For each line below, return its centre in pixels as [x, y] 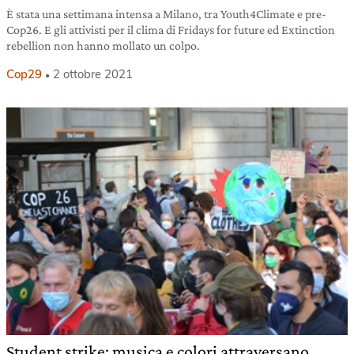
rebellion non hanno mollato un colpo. [103, 46]
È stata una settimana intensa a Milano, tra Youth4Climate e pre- [166, 14]
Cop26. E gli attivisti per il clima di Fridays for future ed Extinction [171, 30]
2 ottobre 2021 [93, 75]
